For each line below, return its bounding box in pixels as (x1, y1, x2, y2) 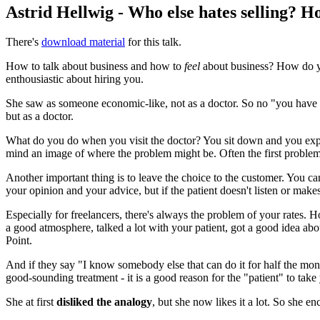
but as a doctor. (6, 110, 74, 123)
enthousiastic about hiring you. (6, 73, 144, 86)
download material (41, 36, 125, 49)
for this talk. (125, 36, 181, 49)
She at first (6, 296, 56, 309)
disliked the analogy (56, 296, 152, 309)
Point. (6, 234, 32, 247)
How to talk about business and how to (6, 60, 184, 73)
